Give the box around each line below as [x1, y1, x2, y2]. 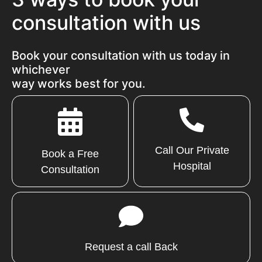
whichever [12, 63, 70, 77]
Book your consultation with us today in [12, 49, 230, 63]
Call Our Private [154, 144, 229, 157]
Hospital [173, 160, 211, 173]
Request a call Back [84, 241, 178, 253]
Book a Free [42, 148, 99, 160]
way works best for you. [12, 77, 146, 91]
